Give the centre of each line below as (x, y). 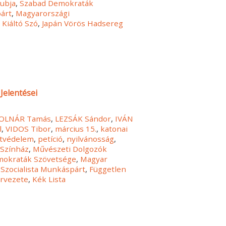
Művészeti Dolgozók (70, 149)
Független (108, 169)
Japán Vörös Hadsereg (83, 23)
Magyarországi (43, 13)
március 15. (76, 129)
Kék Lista (49, 179)
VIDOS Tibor (29, 129)
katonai (114, 129)
